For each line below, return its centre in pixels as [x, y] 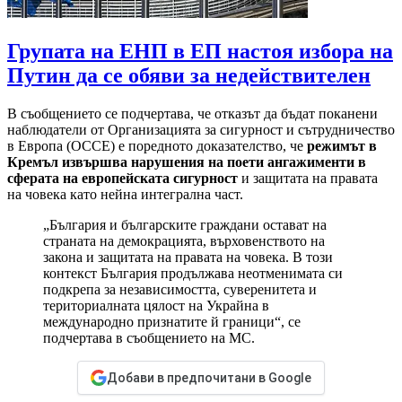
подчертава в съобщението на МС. [149, 338]
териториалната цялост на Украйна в [156, 306]
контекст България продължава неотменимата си [193, 274]
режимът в [342, 146]
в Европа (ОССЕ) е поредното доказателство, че [157, 146]
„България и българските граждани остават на [185, 225]
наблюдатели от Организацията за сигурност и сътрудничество [201, 130]
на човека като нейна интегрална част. [125, 195]
